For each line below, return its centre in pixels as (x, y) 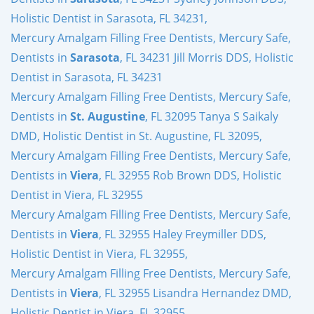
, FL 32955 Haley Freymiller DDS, (183, 234)
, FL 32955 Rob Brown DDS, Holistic (190, 175)
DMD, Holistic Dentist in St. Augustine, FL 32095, (136, 136)
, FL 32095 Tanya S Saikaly (212, 116)
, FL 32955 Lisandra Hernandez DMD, (195, 293)
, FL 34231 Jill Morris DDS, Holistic (207, 57)
